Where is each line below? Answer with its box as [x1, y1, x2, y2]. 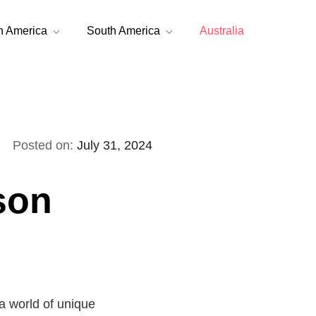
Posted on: [13, 138, 77, 152]
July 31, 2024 [77, 138, 152, 152]
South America [87, 25, 160, 37]
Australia [200, 25, 244, 37]
